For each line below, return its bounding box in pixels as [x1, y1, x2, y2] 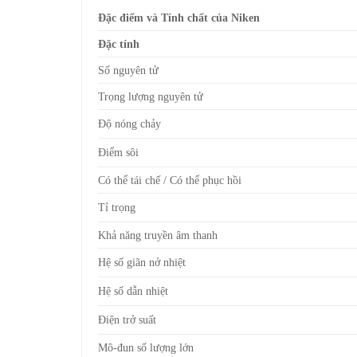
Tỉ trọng [98, 200, 135, 214]
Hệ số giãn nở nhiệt [98, 255, 186, 269]
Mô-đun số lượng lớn [98, 340, 194, 354]
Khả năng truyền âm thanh [98, 228, 218, 241]
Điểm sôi [98, 145, 139, 159]
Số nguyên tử [98, 63, 159, 76]
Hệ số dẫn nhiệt [98, 284, 168, 297]
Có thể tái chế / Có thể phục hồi [98, 173, 241, 186]
